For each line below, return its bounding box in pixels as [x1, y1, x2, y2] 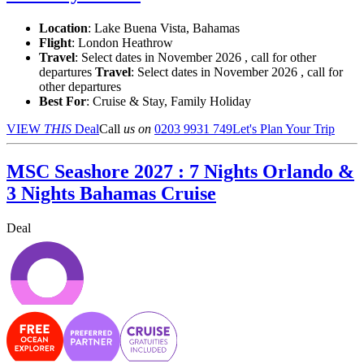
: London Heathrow [71, 36, 173, 50]
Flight [39, 36, 71, 50]
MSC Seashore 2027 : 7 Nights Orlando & [6, 161, 354, 183]
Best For [39, 94, 86, 109]
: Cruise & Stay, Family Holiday [86, 94, 251, 109]
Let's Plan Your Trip [232, 122, 335, 136]
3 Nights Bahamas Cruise [6, 183, 216, 205]
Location [39, 21, 88, 36]
